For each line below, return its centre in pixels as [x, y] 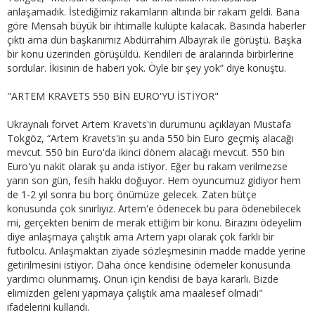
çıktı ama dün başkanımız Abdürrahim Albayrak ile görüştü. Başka [154, 39]
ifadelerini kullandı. [48, 307]
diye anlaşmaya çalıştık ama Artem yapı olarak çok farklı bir [141, 236]
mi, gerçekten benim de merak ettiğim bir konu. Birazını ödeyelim [154, 222]
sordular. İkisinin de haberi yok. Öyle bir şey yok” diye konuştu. [147, 67]
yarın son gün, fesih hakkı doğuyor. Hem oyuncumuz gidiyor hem [154, 180]
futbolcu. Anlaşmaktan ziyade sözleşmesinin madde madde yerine [156, 250]
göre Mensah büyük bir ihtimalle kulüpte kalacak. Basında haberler [156, 25]
